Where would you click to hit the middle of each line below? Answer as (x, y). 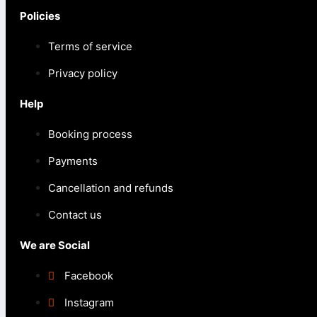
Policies (40, 16)
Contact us (75, 215)
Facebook (89, 276)
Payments (73, 161)
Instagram (89, 303)
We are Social (55, 246)
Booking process (90, 134)
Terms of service (90, 47)
